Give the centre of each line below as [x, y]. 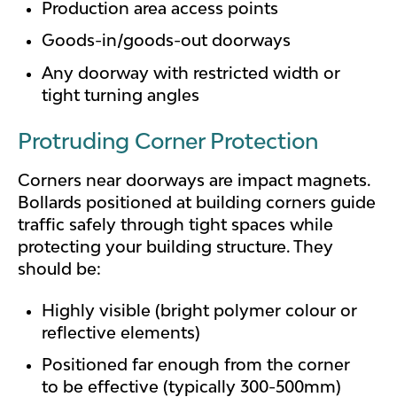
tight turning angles [121, 94]
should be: [59, 268]
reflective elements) [121, 333]
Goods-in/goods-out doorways [167, 40]
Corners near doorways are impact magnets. [194, 179]
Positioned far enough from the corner [196, 365]
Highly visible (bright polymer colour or [200, 311]
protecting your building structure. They [175, 246]
